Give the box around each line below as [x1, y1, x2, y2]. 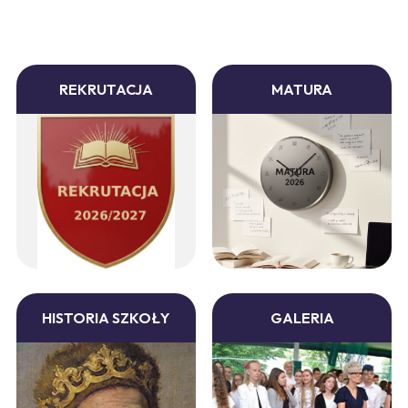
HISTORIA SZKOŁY [41, 309, 170, 328]
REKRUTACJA [58, 80, 153, 99]
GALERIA [270, 309, 334, 328]
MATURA [271, 80, 333, 99]
